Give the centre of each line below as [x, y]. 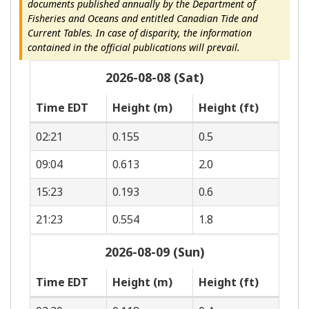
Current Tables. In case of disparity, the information [140, 32]
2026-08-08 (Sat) [154, 77]
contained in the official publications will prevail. [134, 47]
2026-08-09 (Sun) [154, 251]
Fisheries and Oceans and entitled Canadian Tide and [143, 18]
